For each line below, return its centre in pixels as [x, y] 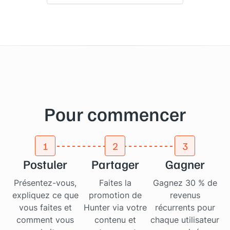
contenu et [115, 220]
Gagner [185, 164]
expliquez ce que [45, 195]
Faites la [115, 183]
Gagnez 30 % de [185, 183]
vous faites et [45, 207]
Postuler [45, 164]
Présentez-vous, [45, 183]
